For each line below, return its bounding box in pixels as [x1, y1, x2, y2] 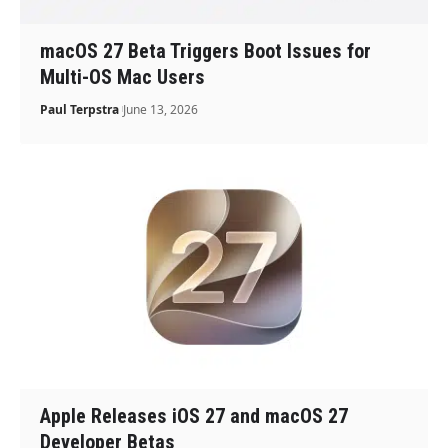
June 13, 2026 [123, 100, 199, 118]
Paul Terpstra [40, 100, 120, 118]
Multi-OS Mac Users [40, 64, 206, 89]
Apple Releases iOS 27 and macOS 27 [40, 404, 349, 429]
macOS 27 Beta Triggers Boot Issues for [40, 38, 372, 63]
